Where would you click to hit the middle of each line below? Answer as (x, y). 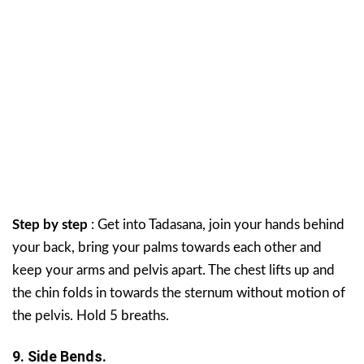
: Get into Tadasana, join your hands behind (216, 224)
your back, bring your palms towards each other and (167, 247)
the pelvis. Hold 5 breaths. (91, 315)
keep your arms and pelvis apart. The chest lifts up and (173, 270)
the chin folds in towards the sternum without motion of (179, 292)
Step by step (50, 224)
